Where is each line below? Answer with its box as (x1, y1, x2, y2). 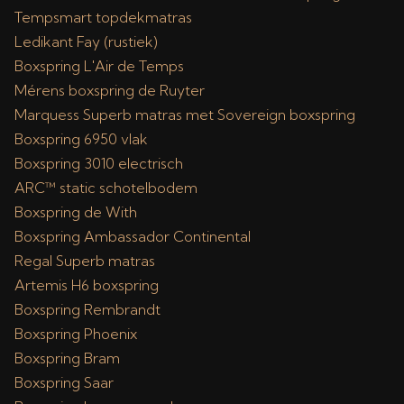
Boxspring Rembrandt (14, 300, 161, 318)
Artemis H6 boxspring (14, 276, 159, 294)
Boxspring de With (14, 203, 137, 221)
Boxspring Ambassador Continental (14, 227, 251, 245)
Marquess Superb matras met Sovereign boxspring (14, 106, 355, 124)
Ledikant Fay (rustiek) (14, 32, 158, 50)
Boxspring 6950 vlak (14, 130, 148, 148)
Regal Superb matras (14, 252, 155, 270)
